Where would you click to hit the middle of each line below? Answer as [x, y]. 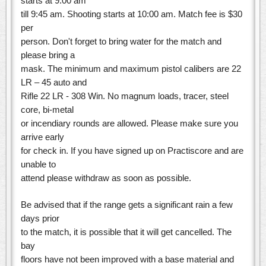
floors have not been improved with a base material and [127, 259]
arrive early [42, 137]
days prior [40, 218]
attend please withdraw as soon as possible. [106, 178]
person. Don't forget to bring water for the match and [121, 42]
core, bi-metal [47, 110]
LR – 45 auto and [54, 83]
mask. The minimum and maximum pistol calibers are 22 [131, 69]
